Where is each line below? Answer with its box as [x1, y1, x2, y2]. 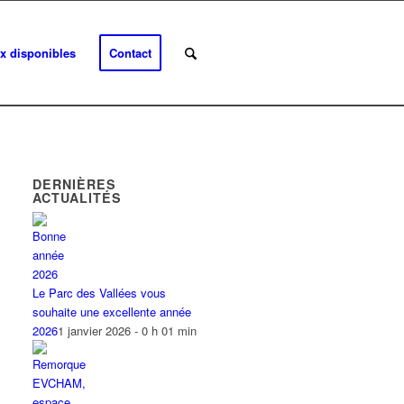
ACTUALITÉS [32, 188, 123, 207]
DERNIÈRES [32, 175, 117, 193]
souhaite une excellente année [32, 303, 192, 320]
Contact [108, 44, 151, 61]
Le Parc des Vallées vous [32, 284, 167, 301]
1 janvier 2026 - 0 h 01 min [58, 322, 197, 339]
